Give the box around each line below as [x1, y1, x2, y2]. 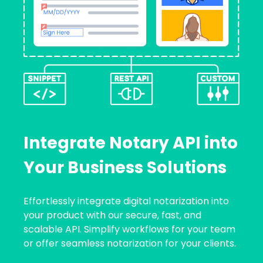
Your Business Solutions [23, 156, 227, 179]
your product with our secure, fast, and [23, 208, 202, 222]
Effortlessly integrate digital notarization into [23, 194, 230, 208]
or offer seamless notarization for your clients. [23, 236, 237, 250]
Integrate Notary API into [23, 131, 238, 154]
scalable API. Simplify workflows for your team [23, 222, 236, 236]
